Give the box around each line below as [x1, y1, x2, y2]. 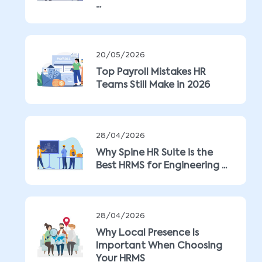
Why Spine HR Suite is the [96, 149, 213, 158]
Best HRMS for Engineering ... [96, 161, 227, 171]
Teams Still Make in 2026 [96, 81, 210, 90]
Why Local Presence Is [96, 229, 199, 238]
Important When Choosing [96, 242, 222, 251]
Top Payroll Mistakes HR [96, 68, 206, 77]
